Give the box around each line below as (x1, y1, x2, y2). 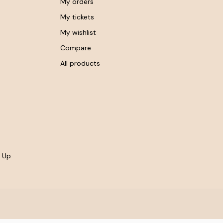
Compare (60, 43, 91, 52)
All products (60, 58, 100, 68)
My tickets (60, 12, 94, 21)
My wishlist (60, 27, 96, 37)
